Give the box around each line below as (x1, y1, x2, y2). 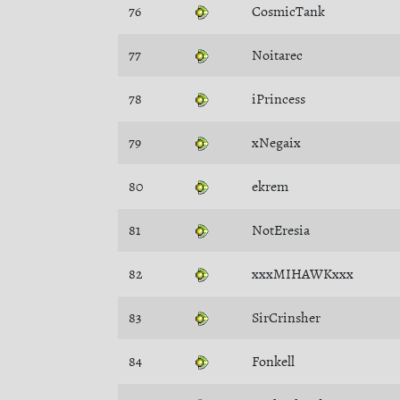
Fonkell (252, 352, 295, 371)
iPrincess (252, 89, 305, 109)
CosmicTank (252, 2, 325, 21)
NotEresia (252, 221, 310, 240)
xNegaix (252, 133, 301, 153)
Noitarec (252, 46, 303, 65)
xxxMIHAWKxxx (252, 264, 354, 284)
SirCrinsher (252, 308, 321, 328)
